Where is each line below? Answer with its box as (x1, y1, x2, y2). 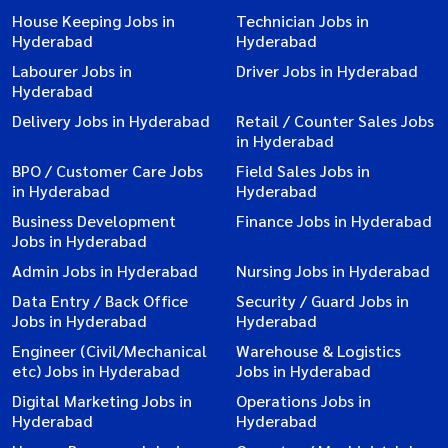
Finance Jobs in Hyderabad (236, 210, 432, 232)
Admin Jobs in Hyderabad (12, 260, 198, 282)
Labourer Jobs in (12, 60, 132, 82)
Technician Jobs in (236, 10, 369, 32)
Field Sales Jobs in (236, 160, 370, 182)
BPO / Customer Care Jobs (12, 160, 203, 182)
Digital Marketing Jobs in (12, 390, 192, 412)
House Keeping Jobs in (12, 10, 175, 32)
